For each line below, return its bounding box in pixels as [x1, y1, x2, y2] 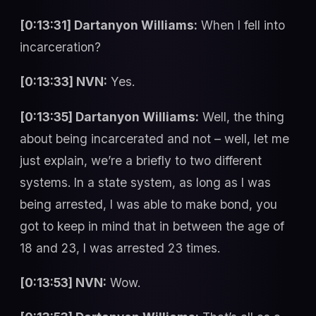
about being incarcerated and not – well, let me [20, 130, 289, 146]
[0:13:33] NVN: [20, 74, 107, 90]
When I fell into [197, 17, 285, 32]
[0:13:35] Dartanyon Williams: [20, 109, 199, 124]
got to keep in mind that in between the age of [20, 218, 284, 233]
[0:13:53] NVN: [20, 275, 107, 291]
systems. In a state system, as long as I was [20, 174, 271, 190]
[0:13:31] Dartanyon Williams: [20, 17, 197, 32]
